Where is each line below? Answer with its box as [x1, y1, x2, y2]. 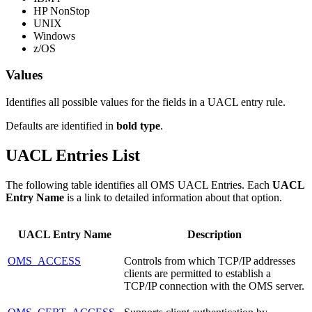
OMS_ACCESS [8, 254, 81, 267]
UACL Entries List [6, 146, 140, 164]
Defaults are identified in [6, 119, 116, 132]
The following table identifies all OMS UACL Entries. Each [6, 178, 272, 191]
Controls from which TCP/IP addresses [124, 254, 295, 267]
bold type [116, 119, 160, 132]
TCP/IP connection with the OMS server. [124, 279, 304, 292]
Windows [33, 29, 75, 42]
